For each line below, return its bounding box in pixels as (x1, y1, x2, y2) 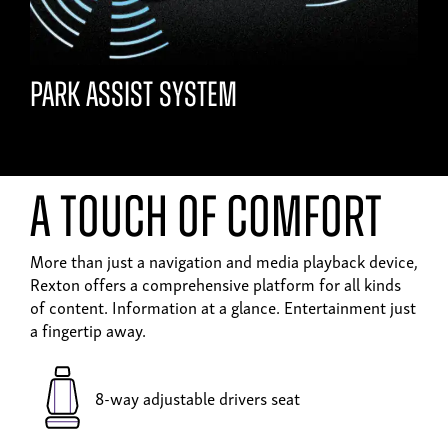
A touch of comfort (30, 192, 382, 252)
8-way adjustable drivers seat (95, 384, 300, 412)
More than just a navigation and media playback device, (30, 247, 418, 275)
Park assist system (30, 80, 237, 116)
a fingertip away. (30, 316, 146, 344)
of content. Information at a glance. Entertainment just (30, 293, 416, 321)
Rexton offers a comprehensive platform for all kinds (30, 270, 401, 298)
